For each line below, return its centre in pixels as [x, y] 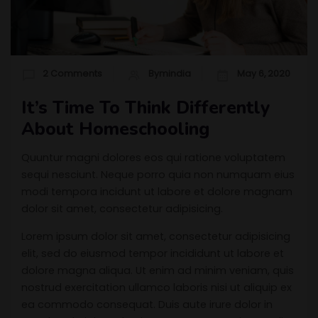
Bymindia [170, 73]
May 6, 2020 [264, 73]
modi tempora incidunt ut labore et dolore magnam [157, 191]
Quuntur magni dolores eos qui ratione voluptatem [153, 157]
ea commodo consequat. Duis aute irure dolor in [147, 304]
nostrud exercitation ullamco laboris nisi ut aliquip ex [157, 287]
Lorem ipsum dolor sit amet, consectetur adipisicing [156, 236]
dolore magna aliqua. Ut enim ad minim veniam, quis [158, 270]
